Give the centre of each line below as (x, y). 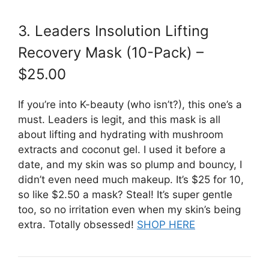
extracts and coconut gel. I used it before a (122, 150)
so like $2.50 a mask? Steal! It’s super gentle (125, 195)
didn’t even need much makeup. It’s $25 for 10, (131, 180)
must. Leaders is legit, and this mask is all (119, 120)
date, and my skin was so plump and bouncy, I (130, 165)
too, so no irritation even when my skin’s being (129, 210)
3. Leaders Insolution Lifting (113, 31)
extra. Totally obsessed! (77, 225)
